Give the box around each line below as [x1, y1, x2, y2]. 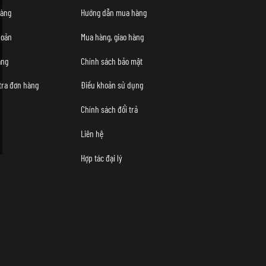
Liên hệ [81, 128, 103, 140]
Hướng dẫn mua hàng [81, 6, 147, 18]
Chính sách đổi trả [81, 103, 138, 115]
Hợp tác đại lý [81, 151, 122, 163]
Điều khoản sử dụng [81, 79, 143, 91]
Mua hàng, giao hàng [81, 30, 144, 42]
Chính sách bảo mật [81, 55, 142, 66]
